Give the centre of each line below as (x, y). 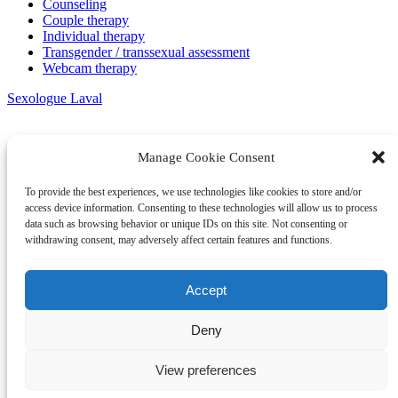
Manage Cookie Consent (206, 157)
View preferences (206, 370)
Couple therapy (86, 20)
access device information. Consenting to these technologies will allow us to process (201, 208)
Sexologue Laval (55, 98)
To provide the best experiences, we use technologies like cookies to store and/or (193, 192)
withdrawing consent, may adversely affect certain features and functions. (179, 240)
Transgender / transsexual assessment (146, 52)
